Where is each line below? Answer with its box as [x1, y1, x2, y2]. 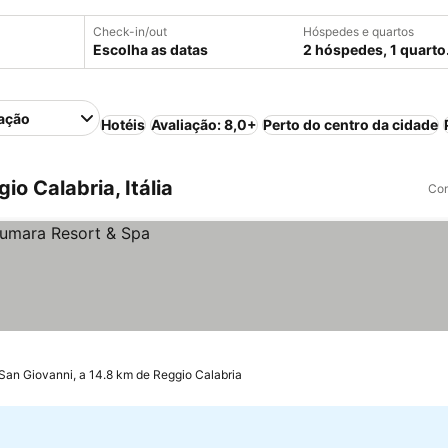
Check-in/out [93, 24, 167, 39]
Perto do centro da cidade [263, 116, 439, 133]
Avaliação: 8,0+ [151, 116, 258, 133]
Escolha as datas [93, 41, 208, 58]
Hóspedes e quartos [303, 24, 414, 39]
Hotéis [101, 116, 146, 133]
